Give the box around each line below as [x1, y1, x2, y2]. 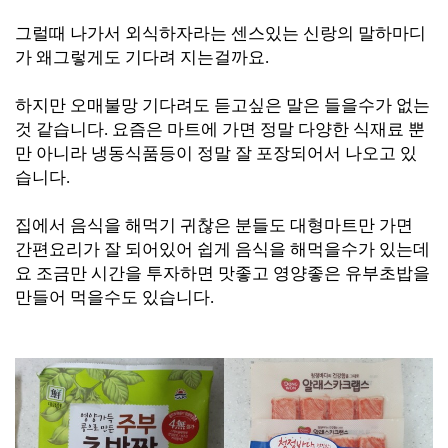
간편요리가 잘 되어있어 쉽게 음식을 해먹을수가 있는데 [15, 240, 430, 259]
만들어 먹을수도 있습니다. [15, 288, 214, 307]
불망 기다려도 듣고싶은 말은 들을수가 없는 [104, 96, 430, 115]
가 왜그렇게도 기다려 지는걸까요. [15, 48, 269, 67]
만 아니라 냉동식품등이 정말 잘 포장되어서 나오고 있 [15, 144, 417, 163]
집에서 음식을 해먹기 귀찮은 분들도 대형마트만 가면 [15, 216, 413, 235]
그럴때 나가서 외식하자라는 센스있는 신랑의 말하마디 [15, 24, 426, 43]
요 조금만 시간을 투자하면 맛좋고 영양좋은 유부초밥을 [15, 264, 430, 283]
